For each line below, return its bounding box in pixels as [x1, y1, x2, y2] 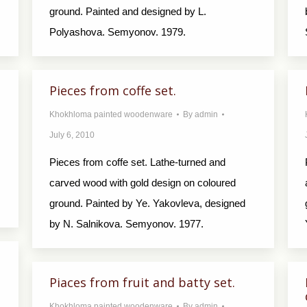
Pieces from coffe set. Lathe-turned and [49, 156, 225, 168]
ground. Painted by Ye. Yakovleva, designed [49, 197, 245, 209]
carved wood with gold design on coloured [49, 177, 236, 188]
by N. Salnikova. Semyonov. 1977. [49, 218, 204, 230]
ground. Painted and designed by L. [49, 5, 206, 17]
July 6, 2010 [49, 130, 95, 140]
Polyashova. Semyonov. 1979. [49, 26, 186, 38]
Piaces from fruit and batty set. [49, 274, 235, 291]
